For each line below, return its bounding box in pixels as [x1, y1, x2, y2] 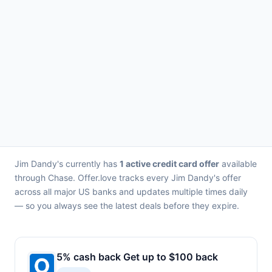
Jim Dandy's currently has [15, 158, 120, 169]
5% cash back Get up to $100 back [56, 251, 218, 263]
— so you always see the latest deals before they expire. [15, 200, 239, 211]
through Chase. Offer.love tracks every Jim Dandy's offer [15, 172, 241, 183]
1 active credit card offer [120, 158, 219, 169]
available [219, 158, 257, 169]
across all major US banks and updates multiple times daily [15, 186, 248, 197]
